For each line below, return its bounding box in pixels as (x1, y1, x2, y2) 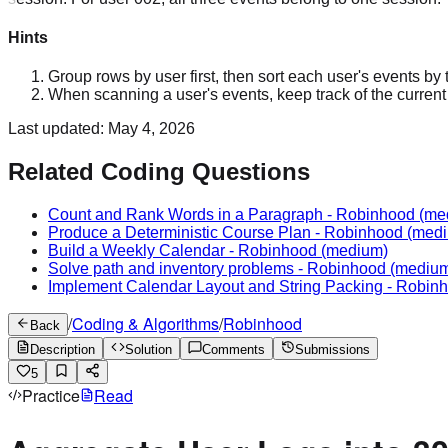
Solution (125, 342, 172, 358)
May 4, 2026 (108, 120, 195, 138)
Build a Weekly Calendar (48, 242, 225, 260)
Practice (22, 384, 80, 408)
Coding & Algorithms (72, 312, 219, 336)
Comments (202, 342, 265, 358)
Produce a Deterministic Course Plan (48, 224, 311, 242)
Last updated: (8, 120, 108, 138)
